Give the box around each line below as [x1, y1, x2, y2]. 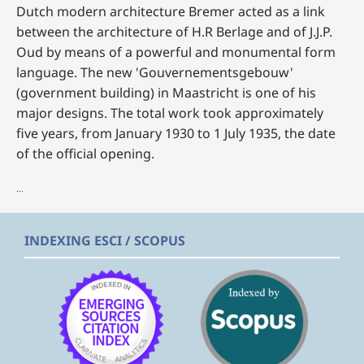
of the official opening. [16, 145, 154, 162]
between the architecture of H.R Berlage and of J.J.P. [16, 23, 332, 41]
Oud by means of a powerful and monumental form [16, 43, 336, 61]
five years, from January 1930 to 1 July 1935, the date [16, 124, 336, 142]
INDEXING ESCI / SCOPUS [24, 231, 185, 249]
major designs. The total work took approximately [16, 104, 323, 122]
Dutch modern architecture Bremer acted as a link [16, 2, 325, 20]
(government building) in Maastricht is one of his [16, 84, 316, 102]
